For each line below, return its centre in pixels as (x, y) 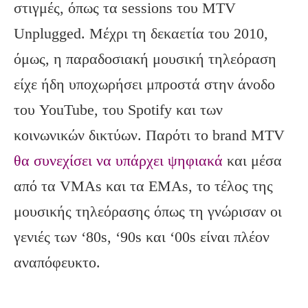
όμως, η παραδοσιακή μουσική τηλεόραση (145, 59)
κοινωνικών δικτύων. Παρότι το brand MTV (149, 135)
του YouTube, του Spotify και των (118, 110)
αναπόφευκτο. (57, 263)
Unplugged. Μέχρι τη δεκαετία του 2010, (141, 34)
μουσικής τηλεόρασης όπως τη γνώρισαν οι (148, 212)
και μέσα (252, 161)
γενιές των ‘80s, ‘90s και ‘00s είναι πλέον (142, 237)
